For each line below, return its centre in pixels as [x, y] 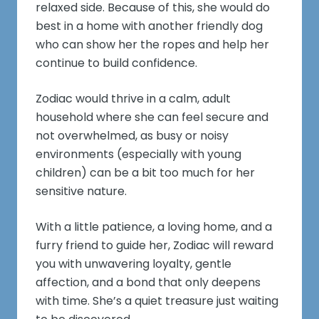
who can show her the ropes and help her [153, 45]
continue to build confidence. [117, 63]
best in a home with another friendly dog [150, 26]
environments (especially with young [139, 155]
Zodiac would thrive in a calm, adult [134, 99]
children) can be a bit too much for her [146, 173]
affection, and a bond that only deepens [148, 283]
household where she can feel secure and [152, 117]
